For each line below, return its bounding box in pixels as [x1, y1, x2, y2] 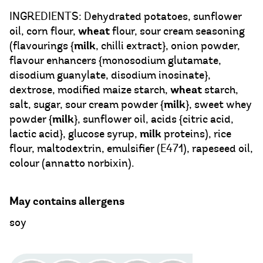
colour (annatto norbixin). [9, 156, 134, 171]
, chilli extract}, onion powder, [96, 39, 240, 53]
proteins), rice [161, 127, 231, 141]
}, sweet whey [186, 97, 252, 112]
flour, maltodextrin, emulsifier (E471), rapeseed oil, [9, 141, 253, 156]
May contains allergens [9, 194, 124, 210]
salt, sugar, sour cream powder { [9, 97, 164, 112]
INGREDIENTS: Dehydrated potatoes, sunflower [9, 9, 242, 24]
